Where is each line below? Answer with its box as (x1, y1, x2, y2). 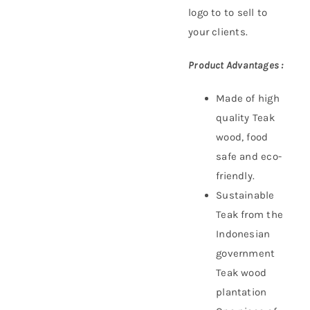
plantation (216, 286, 267, 298)
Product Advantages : (188, 59, 284, 71)
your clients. (188, 26, 248, 38)
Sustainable (216, 189, 275, 201)
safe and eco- (216, 150, 282, 163)
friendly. (216, 170, 255, 182)
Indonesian (216, 228, 271, 240)
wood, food (216, 131, 268, 143)
